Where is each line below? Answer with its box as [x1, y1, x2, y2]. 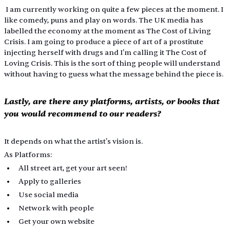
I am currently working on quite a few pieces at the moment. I [4, 5, 225, 14]
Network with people [18, 204, 94, 213]
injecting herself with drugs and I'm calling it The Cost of [4, 48, 208, 57]
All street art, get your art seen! [18, 164, 129, 173]
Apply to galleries [18, 177, 81, 186]
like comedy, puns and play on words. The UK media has [4, 16, 205, 25]
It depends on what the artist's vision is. [4, 137, 143, 146]
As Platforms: [4, 150, 52, 160]
